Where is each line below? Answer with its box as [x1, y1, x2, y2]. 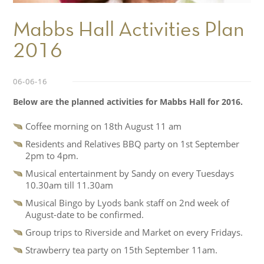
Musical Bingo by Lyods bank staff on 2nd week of [25, 197, 229, 209]
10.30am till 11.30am [25, 179, 113, 192]
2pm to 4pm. [25, 150, 78, 162]
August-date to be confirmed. [25, 209, 144, 221]
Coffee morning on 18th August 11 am [25, 120, 181, 133]
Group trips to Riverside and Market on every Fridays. [25, 226, 243, 239]
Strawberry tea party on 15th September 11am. [25, 244, 217, 256]
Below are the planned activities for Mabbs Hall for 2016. [13, 96, 243, 108]
